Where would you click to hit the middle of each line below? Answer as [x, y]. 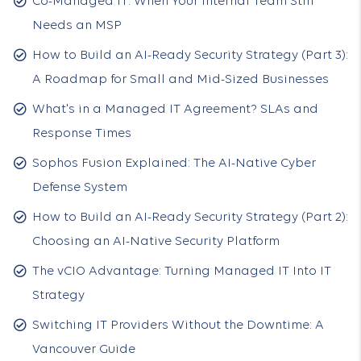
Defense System [80, 188]
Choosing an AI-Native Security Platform [156, 242]
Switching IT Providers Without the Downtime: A [178, 326]
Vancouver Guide [84, 350]
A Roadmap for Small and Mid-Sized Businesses [180, 80]
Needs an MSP [77, 26]
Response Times [82, 134]
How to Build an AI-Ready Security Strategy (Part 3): [190, 56]
